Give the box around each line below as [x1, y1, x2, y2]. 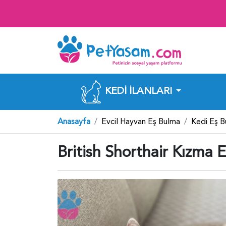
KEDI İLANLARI [105, 84, 173, 97]
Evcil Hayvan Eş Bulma [101, 116, 180, 127]
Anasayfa [58, 116, 90, 127]
